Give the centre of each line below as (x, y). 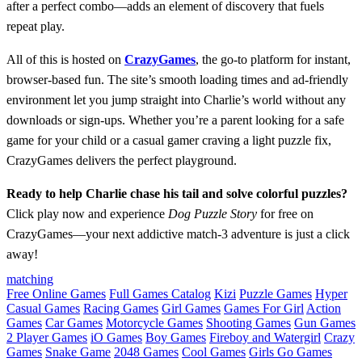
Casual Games (43, 308)
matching (30, 279)
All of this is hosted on (65, 59)
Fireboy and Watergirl (265, 337)
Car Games (74, 322)
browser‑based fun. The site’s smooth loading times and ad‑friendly (177, 79)
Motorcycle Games (154, 322)
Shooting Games (248, 322)
